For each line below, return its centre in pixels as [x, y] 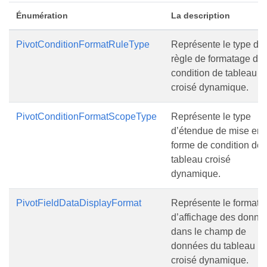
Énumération [42, 15]
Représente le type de [218, 44]
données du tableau [213, 246]
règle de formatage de [217, 59]
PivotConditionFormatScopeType [86, 117]
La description [201, 15]
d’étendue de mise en [217, 131]
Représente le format [215, 203]
